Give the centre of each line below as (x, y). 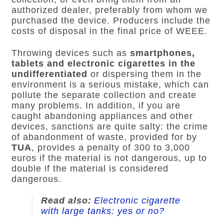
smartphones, (162, 53)
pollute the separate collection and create (104, 95)
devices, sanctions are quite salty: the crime (109, 126)
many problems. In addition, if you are (96, 105)
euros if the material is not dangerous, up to (109, 158)
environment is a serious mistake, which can (110, 84)
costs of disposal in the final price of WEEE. (109, 31)
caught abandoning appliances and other (102, 116)
